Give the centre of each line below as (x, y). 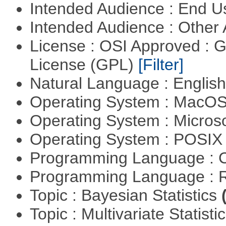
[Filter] (161, 65)
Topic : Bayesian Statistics (125, 195)
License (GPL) (84, 65)
